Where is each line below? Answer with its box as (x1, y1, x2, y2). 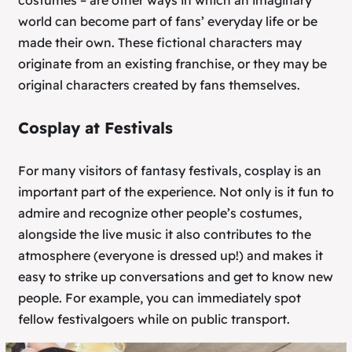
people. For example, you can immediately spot (18, 289, 301, 306)
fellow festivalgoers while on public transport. (18, 310, 290, 327)
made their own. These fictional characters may (18, 35, 302, 51)
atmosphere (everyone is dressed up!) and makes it (18, 247, 323, 263)
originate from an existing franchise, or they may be (18, 56, 327, 72)
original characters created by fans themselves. (18, 77, 300, 93)
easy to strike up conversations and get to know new (18, 268, 333, 284)
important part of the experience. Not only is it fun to (18, 183, 334, 200)
